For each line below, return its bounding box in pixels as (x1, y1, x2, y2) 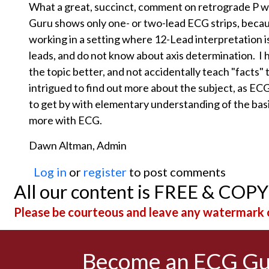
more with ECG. (29, 113, 102, 127)
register (83, 164, 127, 179)
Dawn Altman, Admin (29, 138, 127, 152)
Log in (34, 164, 67, 179)
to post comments (127, 164, 226, 179)
